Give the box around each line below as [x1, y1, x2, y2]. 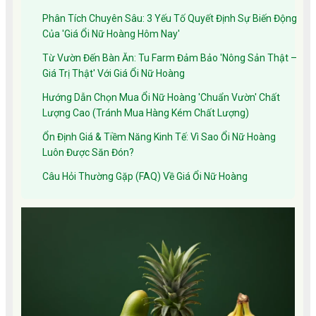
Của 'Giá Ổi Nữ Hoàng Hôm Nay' [42, 28, 180, 39]
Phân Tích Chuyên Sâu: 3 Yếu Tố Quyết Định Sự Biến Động [42, 12, 297, 24]
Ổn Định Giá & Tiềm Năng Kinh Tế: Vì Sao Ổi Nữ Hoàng [42, 130, 276, 142]
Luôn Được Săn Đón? [42, 146, 134, 158]
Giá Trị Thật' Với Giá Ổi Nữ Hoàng [42, 67, 185, 79]
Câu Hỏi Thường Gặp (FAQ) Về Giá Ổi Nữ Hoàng [42, 170, 248, 182]
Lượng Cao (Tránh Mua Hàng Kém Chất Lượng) [42, 107, 249, 119]
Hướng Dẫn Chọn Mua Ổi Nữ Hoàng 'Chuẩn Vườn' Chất [42, 91, 280, 103]
